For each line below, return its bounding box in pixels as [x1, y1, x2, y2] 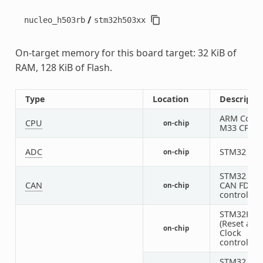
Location [152, 93, 188, 105]
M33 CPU [219, 122, 256, 134]
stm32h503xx [93, 15, 146, 25]
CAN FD [219, 180, 249, 191]
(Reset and [219, 218, 261, 230]
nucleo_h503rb [23, 15, 85, 25]
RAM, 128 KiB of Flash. [15, 61, 112, 75]
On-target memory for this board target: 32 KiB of [15, 46, 237, 60]
